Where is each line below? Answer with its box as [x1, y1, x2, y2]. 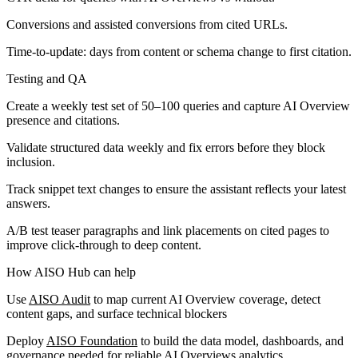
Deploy [6, 333, 46, 348]
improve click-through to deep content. [6, 237, 201, 252]
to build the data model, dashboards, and [137, 333, 344, 348]
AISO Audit [29, 292, 90, 306]
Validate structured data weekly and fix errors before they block [6, 140, 325, 154]
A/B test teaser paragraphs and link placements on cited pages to [6, 223, 329, 237]
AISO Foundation [46, 333, 137, 348]
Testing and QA [6, 71, 87, 86]
